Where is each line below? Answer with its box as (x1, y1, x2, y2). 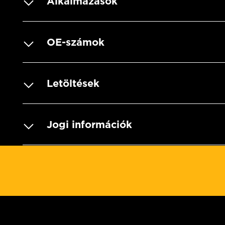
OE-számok (47, 36, 104, 48)
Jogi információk (47, 118, 132, 131)
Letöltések (47, 77, 99, 89)
